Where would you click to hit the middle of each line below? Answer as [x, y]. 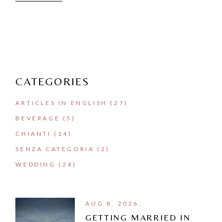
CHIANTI [33, 133]
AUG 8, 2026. [114, 204]
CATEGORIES [53, 81]
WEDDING [36, 164]
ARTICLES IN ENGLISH [61, 103]
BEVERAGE [38, 118]
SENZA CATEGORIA [55, 149]
